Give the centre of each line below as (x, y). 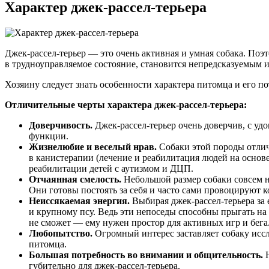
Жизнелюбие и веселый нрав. (93, 147)
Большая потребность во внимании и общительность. (146, 255)
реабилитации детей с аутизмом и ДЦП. (111, 168)
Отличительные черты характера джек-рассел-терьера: (126, 104)
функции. (49, 136)
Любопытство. (61, 233)
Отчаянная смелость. (75, 179)
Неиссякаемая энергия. (79, 201)
